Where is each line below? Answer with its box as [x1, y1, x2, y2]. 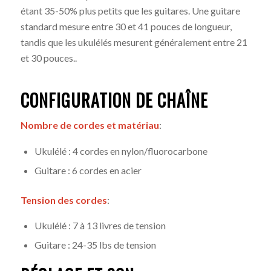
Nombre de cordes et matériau [20, 119, 159, 131]
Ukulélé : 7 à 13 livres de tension [34, 220, 166, 232]
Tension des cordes [20, 194, 107, 206]
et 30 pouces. [20, 51, 75, 64]
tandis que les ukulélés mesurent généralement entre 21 [20, 36, 247, 48]
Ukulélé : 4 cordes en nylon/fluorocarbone [34, 145, 207, 157]
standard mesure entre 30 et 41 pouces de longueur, [20, 20, 232, 32]
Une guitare [189, 4, 240, 16]
